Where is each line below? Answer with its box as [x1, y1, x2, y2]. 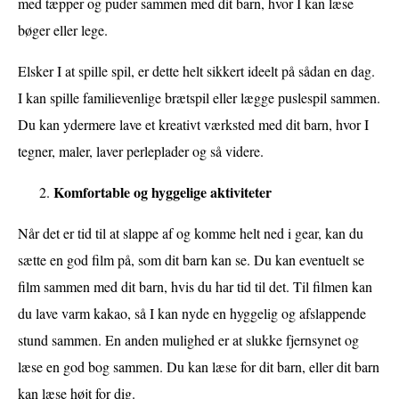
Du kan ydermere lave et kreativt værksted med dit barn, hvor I [18, 114, 369, 134]
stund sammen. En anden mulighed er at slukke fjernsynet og [18, 330, 359, 349]
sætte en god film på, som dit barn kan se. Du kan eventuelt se [18, 249, 364, 269]
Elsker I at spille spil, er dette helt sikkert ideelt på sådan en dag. [18, 61, 375, 80]
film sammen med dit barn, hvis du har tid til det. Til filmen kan [18, 276, 372, 296]
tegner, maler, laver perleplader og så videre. [18, 141, 264, 160]
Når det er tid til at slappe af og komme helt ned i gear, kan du [18, 223, 363, 242]
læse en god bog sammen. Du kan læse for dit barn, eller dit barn [18, 356, 379, 376]
